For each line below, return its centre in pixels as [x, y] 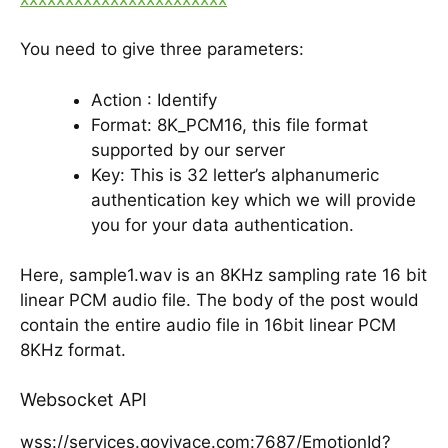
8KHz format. [73, 350]
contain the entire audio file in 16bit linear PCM [208, 325]
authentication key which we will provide [253, 199]
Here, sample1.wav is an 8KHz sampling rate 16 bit [223, 275]
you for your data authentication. [222, 224]
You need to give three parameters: [162, 49]
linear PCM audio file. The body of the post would [219, 300]
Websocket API [83, 399]
